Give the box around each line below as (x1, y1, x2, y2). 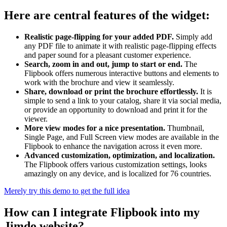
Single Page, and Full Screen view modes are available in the (24, 133, 219, 142)
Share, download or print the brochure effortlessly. (24, 87, 200, 96)
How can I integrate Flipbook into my (4, 206, 200, 219)
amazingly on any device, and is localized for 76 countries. (24, 169, 211, 178)
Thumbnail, (167, 124, 204, 133)
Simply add (176, 32, 212, 42)
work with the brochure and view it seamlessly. (24, 78, 174, 87)
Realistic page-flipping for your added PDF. (24, 32, 176, 42)
